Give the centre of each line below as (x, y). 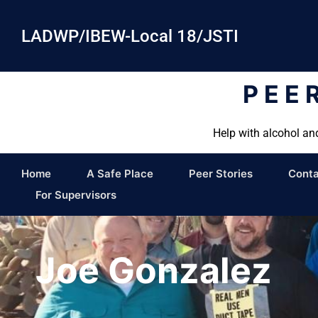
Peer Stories (221, 174)
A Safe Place (120, 174)
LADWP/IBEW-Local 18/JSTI (130, 36)
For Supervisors (76, 195)
